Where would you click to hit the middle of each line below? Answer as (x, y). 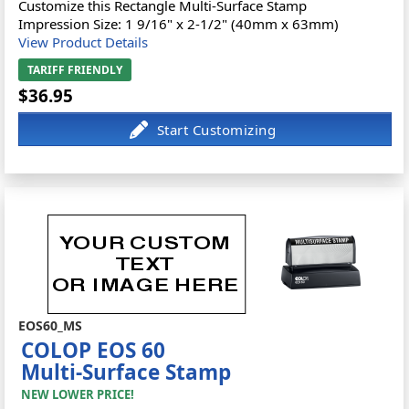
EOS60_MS (51, 325)
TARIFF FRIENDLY (75, 70)
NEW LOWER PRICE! (78, 394)
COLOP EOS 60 (94, 350)
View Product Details (84, 42)
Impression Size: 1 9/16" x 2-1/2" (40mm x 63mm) (179, 24)
